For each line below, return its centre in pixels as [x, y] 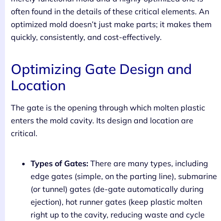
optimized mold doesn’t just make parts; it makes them [111, 24]
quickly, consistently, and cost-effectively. [86, 37]
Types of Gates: [59, 163]
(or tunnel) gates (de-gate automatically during [117, 189]
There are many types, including [148, 163]
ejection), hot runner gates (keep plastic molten [116, 202]
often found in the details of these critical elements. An [110, 11]
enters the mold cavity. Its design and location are [102, 120]
